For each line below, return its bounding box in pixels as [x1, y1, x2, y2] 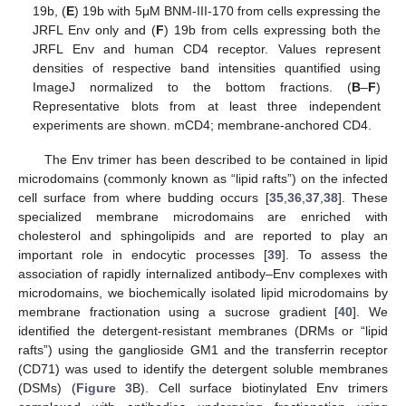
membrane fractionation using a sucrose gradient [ [18, 304, 339, 320]
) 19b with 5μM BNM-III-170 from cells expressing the [74, 4, 381, 19]
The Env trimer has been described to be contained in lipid [43, 152, 388, 168]
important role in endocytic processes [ [18, 247, 267, 263]
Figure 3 [75, 381, 133, 396]
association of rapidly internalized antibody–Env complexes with [18, 266, 388, 282]
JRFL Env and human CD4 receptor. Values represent [33, 42, 381, 57]
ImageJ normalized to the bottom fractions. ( [33, 80, 352, 95]
